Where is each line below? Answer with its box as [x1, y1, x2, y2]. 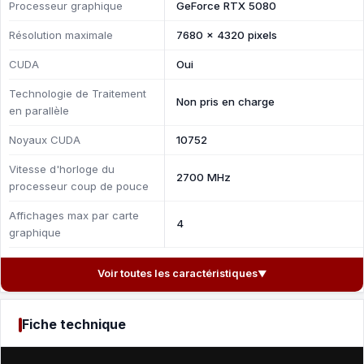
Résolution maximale [9, 28, 113, 41]
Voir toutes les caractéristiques [97, 267, 258, 279]
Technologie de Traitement [9, 87, 146, 100]
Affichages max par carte [9, 209, 139, 222]
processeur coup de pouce [9, 180, 149, 193]
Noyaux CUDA [9, 133, 80, 146]
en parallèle [9, 104, 69, 117]
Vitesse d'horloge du [9, 162, 115, 175]
